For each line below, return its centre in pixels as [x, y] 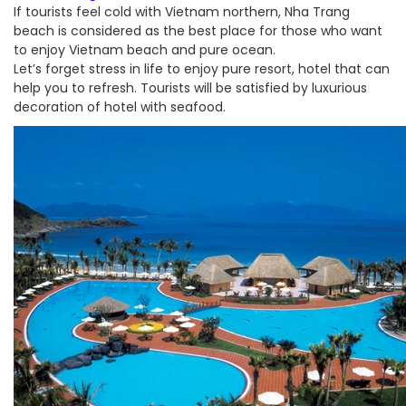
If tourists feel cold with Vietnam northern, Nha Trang [182, 12]
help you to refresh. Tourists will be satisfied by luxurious [190, 88]
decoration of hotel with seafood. [120, 107]
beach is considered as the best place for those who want [198, 31]
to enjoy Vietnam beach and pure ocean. [145, 50]
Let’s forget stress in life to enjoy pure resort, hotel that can [202, 69]
